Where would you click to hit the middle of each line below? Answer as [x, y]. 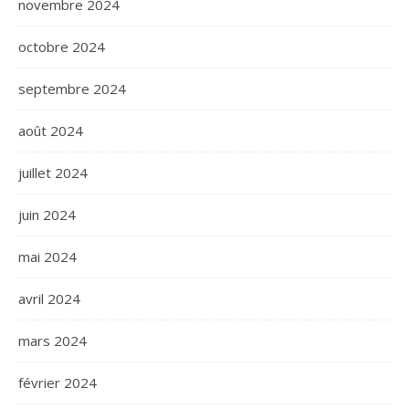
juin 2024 [47, 215]
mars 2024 [52, 341]
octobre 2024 [62, 47]
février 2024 [58, 383]
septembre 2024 [72, 89]
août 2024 [51, 131]
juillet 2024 [53, 173]
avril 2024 [49, 299]
